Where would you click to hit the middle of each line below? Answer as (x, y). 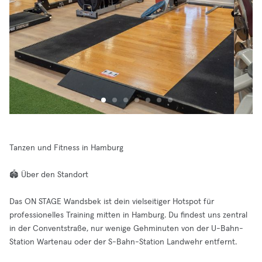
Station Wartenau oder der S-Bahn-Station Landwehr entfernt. (123, 242)
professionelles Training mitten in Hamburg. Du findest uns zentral (128, 215)
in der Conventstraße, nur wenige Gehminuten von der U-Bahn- (126, 229)
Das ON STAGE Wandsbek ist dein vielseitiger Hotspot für (112, 202)
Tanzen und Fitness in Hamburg (66, 148)
